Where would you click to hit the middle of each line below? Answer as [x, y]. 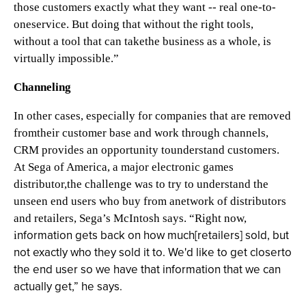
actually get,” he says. [68, 287]
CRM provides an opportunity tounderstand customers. [147, 150]
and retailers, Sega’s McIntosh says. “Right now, [130, 218]
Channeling [42, 87]
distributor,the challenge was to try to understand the [141, 184]
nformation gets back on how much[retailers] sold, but [153, 235]
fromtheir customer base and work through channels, [141, 133]
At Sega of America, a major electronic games [124, 167]
